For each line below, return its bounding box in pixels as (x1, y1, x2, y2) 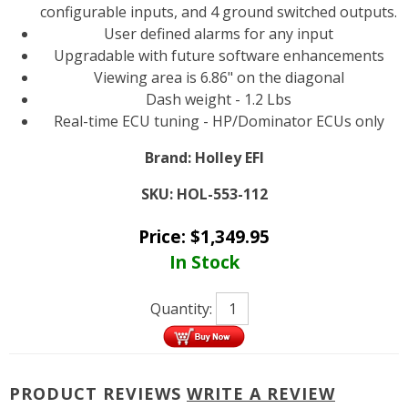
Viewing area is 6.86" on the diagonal (93, 66, 344, 87)
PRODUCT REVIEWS (9, 382, 187, 404)
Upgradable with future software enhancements (53, 45, 384, 66)
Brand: (144, 147, 191, 168)
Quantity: (150, 298, 216, 319)
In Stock (168, 249, 240, 274)
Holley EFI (194, 147, 264, 168)
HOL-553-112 (176, 183, 268, 204)
